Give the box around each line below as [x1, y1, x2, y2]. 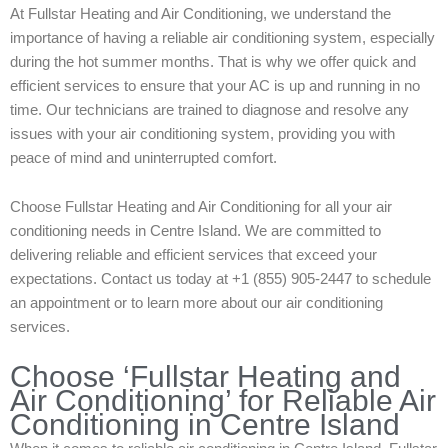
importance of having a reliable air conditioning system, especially [10, 29, 435, 46]
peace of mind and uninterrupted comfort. [10, 149, 277, 166]
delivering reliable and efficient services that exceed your [10, 247, 377, 264]
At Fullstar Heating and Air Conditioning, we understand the [10, 5, 391, 22]
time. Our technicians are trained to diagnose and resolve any [10, 101, 409, 118]
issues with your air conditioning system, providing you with [10, 125, 395, 142]
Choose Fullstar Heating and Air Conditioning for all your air [10, 199, 392, 216]
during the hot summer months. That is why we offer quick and [10, 53, 416, 70]
